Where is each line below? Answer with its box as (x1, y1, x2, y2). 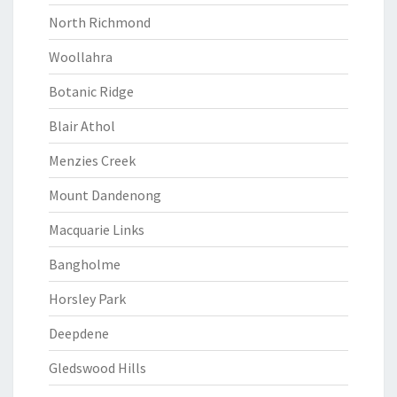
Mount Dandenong (49, 186, 161, 204)
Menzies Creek (49, 152, 136, 169)
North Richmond (49, 13, 151, 31)
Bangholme (49, 255, 121, 273)
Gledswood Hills (49, 359, 146, 377)
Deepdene (49, 324, 109, 342)
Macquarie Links (49, 221, 144, 238)
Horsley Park (49, 290, 126, 307)
